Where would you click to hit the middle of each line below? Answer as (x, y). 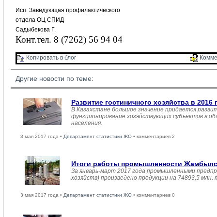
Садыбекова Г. (36, 29)
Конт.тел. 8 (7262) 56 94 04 (69, 39)
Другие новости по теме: (54, 78)
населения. (87, 123)
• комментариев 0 (153, 195)
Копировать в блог (50, 58)
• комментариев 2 (153, 136)
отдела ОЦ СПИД (40, 20)
